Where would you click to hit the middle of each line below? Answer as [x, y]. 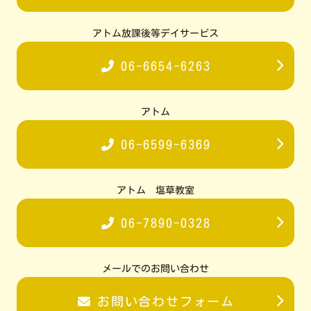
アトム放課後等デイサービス [155, 34]
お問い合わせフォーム [166, 302]
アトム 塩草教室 [155, 191]
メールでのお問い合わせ [155, 269]
